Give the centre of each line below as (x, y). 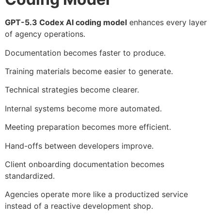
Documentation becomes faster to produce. (85, 53)
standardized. (30, 176)
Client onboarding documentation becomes (85, 164)
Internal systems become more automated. (83, 108)
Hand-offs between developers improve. (79, 146)
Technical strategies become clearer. (72, 90)
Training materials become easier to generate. (89, 71)
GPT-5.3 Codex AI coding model (66, 23)
